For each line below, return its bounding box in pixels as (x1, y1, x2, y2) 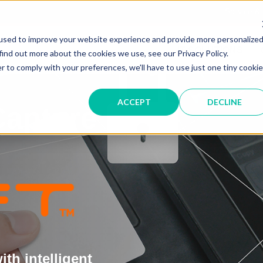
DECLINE (207, 96, 242, 107)
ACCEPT (117, 96, 151, 107)
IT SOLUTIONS (177, 43, 243, 56)
